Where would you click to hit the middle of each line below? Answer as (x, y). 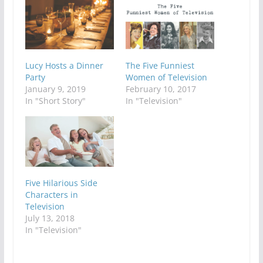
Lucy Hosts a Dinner (64, 65)
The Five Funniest (160, 65)
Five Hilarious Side (61, 183)
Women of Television (166, 77)
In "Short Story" (55, 100)
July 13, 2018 (50, 218)
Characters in (51, 195)
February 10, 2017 (161, 89)
